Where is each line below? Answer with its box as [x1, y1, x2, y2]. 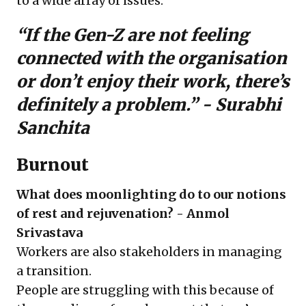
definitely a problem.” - [16, 94, 215, 115]
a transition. [16, 263, 92, 279]
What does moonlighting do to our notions [16, 186, 286, 202]
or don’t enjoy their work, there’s [16, 71, 290, 92]
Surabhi [215, 94, 281, 115]
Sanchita [16, 117, 89, 139]
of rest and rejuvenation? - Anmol [16, 206, 229, 221]
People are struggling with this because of [16, 282, 274, 298]
